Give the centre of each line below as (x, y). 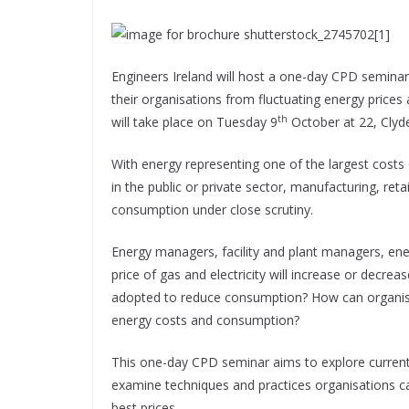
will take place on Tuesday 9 (194, 122)
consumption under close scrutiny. (212, 210)
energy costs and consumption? (205, 320)
